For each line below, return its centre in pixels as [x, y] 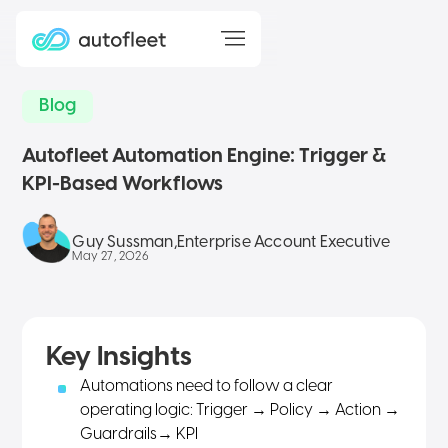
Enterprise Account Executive [283, 242]
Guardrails [119, 434]
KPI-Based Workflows [123, 184]
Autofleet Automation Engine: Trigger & [204, 156]
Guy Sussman [123, 242]
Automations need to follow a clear [207, 386]
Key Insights [119, 357]
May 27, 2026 [110, 256]
